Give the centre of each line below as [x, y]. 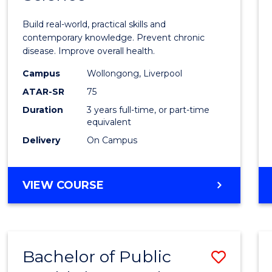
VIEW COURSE [63, 185]
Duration [43, 110]
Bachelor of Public [97, 256]
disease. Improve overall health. [89, 51]
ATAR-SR [44, 91]
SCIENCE [128, 228]
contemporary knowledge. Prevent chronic [114, 37]
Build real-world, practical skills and [94, 24]
